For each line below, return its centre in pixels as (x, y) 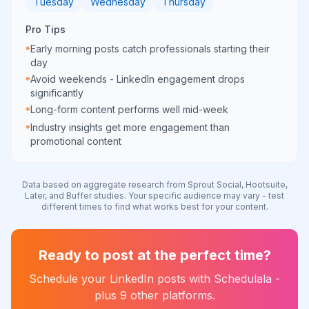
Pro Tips (46, 29)
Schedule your (69, 279)
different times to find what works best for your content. (154, 207)
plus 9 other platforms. (154, 295)
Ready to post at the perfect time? (154, 255)
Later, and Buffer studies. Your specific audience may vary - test (154, 196)
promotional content (76, 141)
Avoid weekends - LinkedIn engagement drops (138, 79)
